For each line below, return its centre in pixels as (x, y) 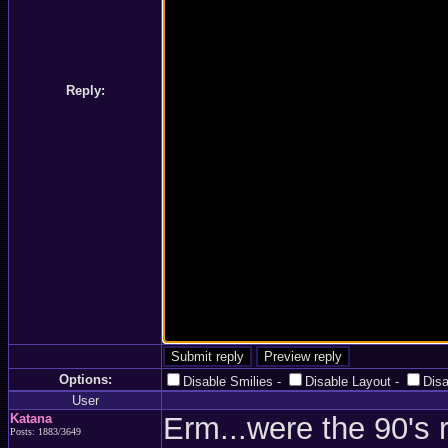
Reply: (85, 90)
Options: (85, 379)
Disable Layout (348, 381)
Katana (31, 418)
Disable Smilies (228, 381)
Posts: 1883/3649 (45, 431)
